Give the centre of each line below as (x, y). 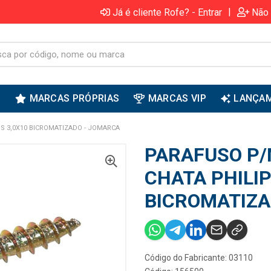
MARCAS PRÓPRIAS (74, 98)
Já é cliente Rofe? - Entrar (167, 12)
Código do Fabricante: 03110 (199, 258)
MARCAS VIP (177, 98)
